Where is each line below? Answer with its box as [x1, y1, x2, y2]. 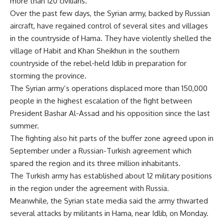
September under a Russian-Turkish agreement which [10, 145, 191, 155]
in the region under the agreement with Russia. [10, 183, 169, 193]
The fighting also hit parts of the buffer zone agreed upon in [10, 133, 213, 143]
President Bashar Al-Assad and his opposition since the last [10, 108, 210, 118]
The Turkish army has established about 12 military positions [10, 170, 212, 180]
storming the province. [10, 70, 86, 80]
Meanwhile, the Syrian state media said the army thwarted [10, 195, 208, 205]
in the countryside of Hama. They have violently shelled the [10, 33, 211, 43]
